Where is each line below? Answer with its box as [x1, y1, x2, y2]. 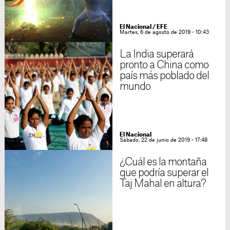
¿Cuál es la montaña [119, 157, 207, 167]
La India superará [119, 49, 194, 60]
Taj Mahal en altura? [119, 179, 206, 189]
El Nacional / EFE [119, 24, 167, 30]
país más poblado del [119, 71, 209, 81]
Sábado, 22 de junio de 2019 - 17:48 [119, 138, 207, 143]
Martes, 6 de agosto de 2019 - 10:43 [119, 30, 209, 35]
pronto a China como [119, 60, 209, 70]
